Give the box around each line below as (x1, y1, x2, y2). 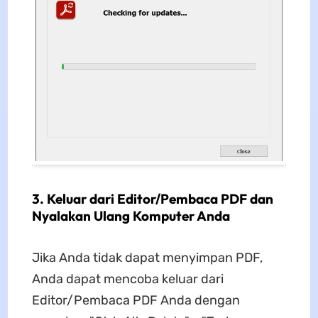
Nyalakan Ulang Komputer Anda (31, 207, 230, 225)
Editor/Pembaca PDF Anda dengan (31, 292, 240, 309)
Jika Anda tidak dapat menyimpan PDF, (31, 250, 263, 266)
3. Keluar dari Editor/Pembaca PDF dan (31, 190, 273, 208)
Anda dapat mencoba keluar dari (31, 271, 224, 287)
